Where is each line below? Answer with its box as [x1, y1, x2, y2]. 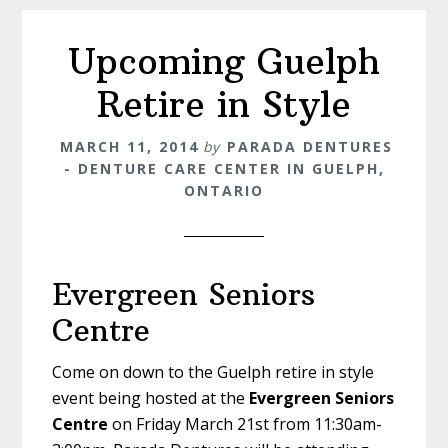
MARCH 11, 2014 [59, 137, 199, 157]
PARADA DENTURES [226, 137, 393, 157]
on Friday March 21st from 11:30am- [108, 413, 383, 436]
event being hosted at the [52, 387, 250, 410]
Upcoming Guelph [68, 39, 380, 85]
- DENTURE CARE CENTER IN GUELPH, [63, 159, 385, 179]
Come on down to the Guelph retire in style [52, 361, 375, 384]
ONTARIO [184, 181, 264, 201]
